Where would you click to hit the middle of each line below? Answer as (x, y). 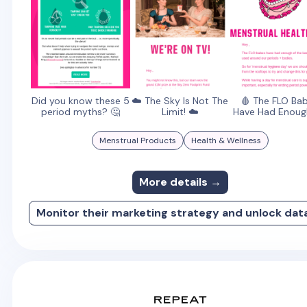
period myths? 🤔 (80, 111)
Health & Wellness (226, 140)
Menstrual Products (137, 140)
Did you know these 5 (80, 100)
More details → (180, 182)
